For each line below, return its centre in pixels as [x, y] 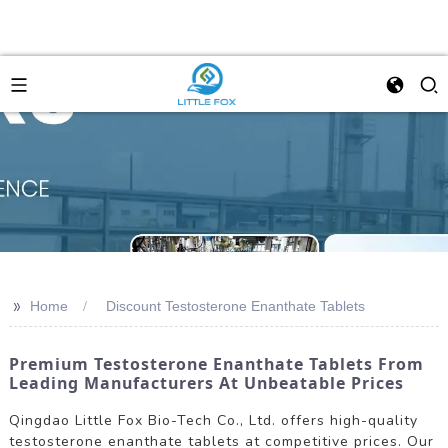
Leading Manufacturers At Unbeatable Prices [206, 383]
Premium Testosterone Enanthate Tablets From [216, 364]
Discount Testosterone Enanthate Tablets [235, 306]
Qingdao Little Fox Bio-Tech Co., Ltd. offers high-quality [213, 420]
